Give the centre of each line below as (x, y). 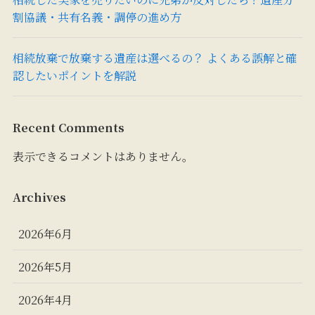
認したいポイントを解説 (74, 75)
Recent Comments (68, 128)
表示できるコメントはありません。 (103, 156)
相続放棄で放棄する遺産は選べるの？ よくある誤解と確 (154, 57)
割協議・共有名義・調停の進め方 (97, 17)
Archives (39, 197)
